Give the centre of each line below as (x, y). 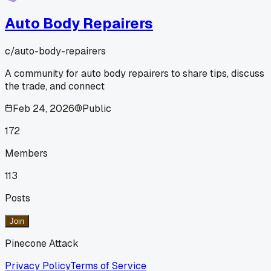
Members (26, 153)
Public (97, 108)
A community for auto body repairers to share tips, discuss (135, 73)
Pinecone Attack (42, 243)
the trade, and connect (55, 86)
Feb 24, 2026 (44, 108)
